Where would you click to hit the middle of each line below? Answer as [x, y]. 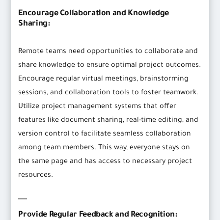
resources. [36, 176]
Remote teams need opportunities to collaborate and [108, 52]
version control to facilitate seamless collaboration [105, 135]
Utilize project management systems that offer [97, 107]
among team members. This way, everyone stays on [104, 149]
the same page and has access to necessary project [105, 162]
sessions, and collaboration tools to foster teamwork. [109, 94]
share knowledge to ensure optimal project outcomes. [110, 66]
